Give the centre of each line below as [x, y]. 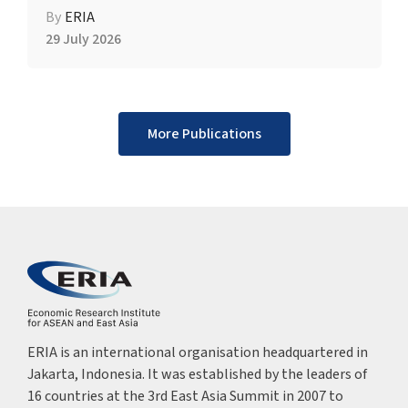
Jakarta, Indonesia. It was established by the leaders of [197, 374]
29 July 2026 [83, 39]
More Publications [204, 133]
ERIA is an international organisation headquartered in [197, 352]
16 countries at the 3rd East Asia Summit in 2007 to [185, 396]
